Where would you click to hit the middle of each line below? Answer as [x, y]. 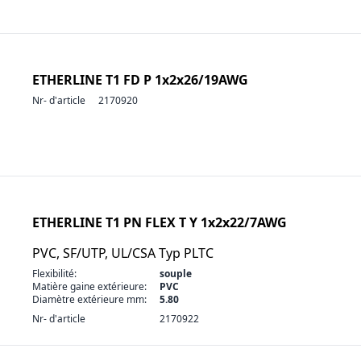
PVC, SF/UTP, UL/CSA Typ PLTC [123, 253]
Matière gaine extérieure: [89, 286]
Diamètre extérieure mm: [89, 299]
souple [176, 274]
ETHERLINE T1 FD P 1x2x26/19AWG [140, 80]
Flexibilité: [54, 274]
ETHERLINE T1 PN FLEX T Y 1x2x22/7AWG [160, 222]
